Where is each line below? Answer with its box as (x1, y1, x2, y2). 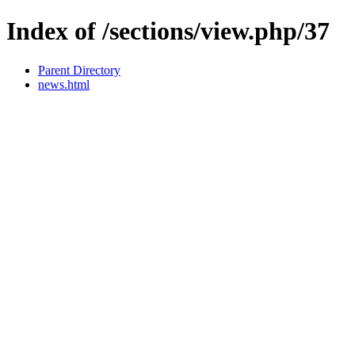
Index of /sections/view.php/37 (6, 17, 330, 46)
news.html (38, 77, 90, 91)
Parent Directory (38, 63, 120, 77)
